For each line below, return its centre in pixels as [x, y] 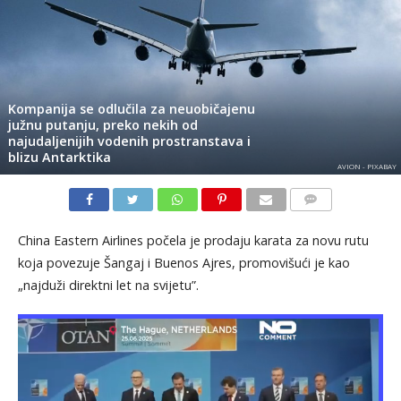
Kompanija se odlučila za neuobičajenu [131, 108]
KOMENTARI [323, 220]
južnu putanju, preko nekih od [102, 124]
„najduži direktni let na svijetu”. [108, 285]
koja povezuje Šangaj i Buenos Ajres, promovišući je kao [183, 262]
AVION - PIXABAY [367, 166]
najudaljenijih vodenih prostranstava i [129, 141]
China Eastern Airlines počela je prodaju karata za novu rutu [193, 240]
